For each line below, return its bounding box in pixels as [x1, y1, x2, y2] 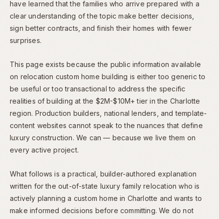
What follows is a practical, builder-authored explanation [10, 169, 197, 178]
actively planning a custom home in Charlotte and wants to [10, 194, 202, 202]
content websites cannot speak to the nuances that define [10, 121, 203, 130]
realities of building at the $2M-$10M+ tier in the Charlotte [10, 96, 200, 105]
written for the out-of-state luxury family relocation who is [10, 181, 200, 190]
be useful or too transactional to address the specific [10, 84, 186, 93]
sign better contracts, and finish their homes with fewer [10, 23, 192, 32]
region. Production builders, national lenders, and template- [10, 109, 207, 117]
